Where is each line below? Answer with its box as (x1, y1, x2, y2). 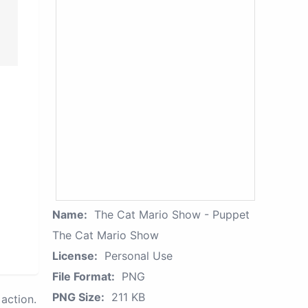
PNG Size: (52, 290, 104, 304)
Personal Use (104, 249, 173, 263)
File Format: (52, 269, 115, 283)
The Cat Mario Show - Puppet (94, 208, 250, 221)
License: (52, 249, 98, 263)
